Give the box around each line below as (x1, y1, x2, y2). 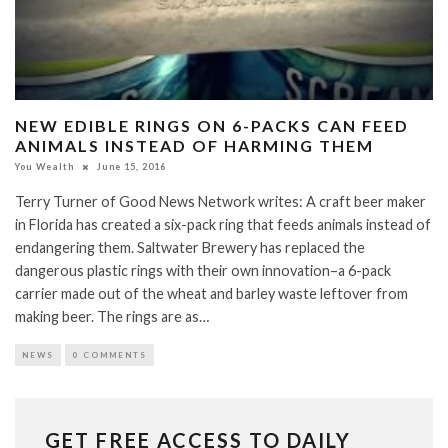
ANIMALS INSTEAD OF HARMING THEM (15, 136, 374, 156)
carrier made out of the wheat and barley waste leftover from (15, 285, 408, 303)
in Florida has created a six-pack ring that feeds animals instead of (15, 216, 431, 234)
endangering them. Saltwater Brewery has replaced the (15, 239, 365, 257)
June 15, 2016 (97, 161, 166, 173)
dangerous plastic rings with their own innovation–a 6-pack (15, 262, 391, 280)
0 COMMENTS (72, 350, 147, 361)
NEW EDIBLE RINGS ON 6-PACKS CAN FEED (15, 116, 409, 136)
